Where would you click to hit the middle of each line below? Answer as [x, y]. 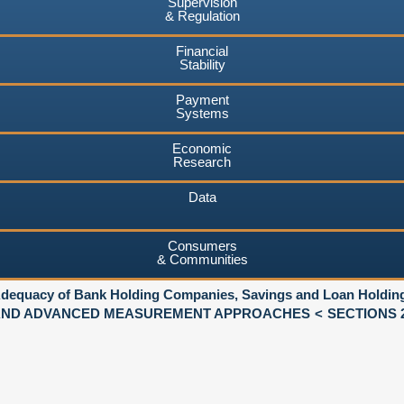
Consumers [202, 245]
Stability [202, 64]
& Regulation [202, 15]
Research [202, 161]
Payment [202, 99]
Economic [202, 148]
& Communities [202, 259]
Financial [202, 50]
